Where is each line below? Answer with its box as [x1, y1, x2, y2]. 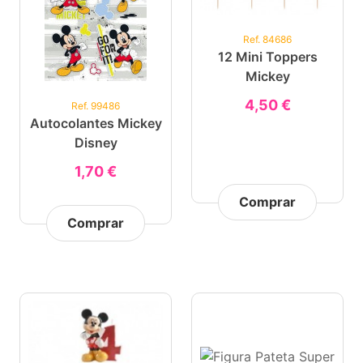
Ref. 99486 [71, 100, 120, 112]
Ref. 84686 [243, 33, 292, 45]
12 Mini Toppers [217, 49, 318, 65]
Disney [74, 135, 117, 151]
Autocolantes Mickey [29, 115, 162, 131]
